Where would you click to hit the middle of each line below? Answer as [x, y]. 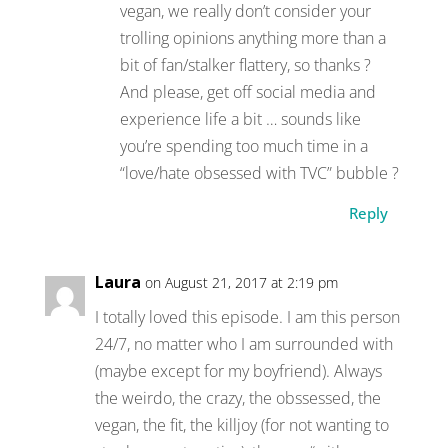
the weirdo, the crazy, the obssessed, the [237, 397]
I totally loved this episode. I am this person [247, 316]
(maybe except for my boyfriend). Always [238, 370]
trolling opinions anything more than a [252, 37]
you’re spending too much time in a [243, 145]
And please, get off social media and [247, 91]
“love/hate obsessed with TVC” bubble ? [259, 172]
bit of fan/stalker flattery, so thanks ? [245, 64]
